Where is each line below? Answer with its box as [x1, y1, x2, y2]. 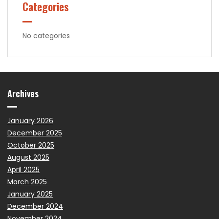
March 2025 [7, 176, 47, 187]
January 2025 [7, 189, 53, 199]
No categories [22, 30, 70, 41]
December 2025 [7, 128, 62, 138]
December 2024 [7, 201, 63, 211]
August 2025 [7, 152, 49, 162]
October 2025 [7, 140, 54, 150]
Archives [7, 87, 39, 100]
